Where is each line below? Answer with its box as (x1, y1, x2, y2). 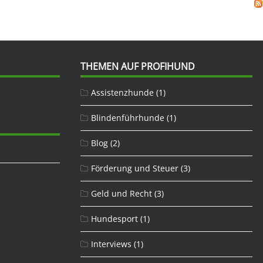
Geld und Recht (90, 187, 152, 199)
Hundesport (90, 213, 138, 224)
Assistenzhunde (90, 86, 154, 98)
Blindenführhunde (90, 112, 164, 123)
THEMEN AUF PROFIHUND (80, 59, 195, 73)
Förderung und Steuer (90, 162, 178, 174)
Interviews (90, 238, 131, 249)
